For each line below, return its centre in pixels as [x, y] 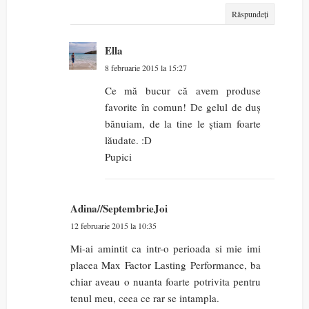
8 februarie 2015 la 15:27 [146, 68]
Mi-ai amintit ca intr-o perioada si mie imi [166, 249]
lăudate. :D [128, 140]
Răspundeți [250, 14]
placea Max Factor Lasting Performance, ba [166, 265]
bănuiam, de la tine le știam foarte [183, 124]
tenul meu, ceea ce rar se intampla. [145, 298]
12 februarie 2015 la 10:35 [113, 226]
